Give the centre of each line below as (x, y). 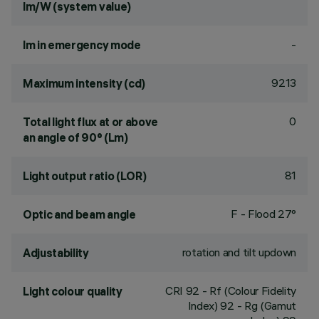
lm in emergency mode (82, 45)
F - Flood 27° (263, 214)
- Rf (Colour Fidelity (248, 291)
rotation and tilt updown (239, 252)
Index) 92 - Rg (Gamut (242, 305)
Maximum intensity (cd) (84, 83)
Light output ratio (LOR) (85, 176)
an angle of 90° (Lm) (75, 137)
